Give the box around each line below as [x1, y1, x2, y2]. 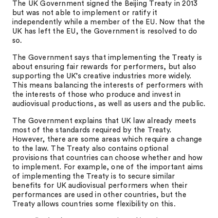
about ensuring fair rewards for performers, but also [12, 63, 197, 71]
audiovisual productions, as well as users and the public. [12, 100, 206, 108]
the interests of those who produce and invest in [12, 91, 181, 98]
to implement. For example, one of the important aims [12, 163, 203, 171]
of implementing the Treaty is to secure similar [12, 173, 175, 180]
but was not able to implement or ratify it [12, 9, 158, 17]
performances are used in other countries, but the [12, 191, 186, 199]
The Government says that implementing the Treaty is [12, 54, 202, 61]
